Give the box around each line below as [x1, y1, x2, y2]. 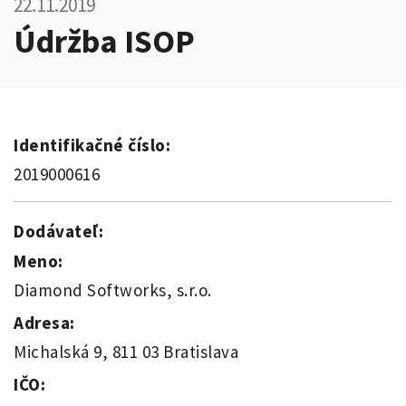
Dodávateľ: [14, 220, 103, 243]
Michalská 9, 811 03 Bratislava [14, 340, 238, 362]
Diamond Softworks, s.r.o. [14, 278, 212, 301]
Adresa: [14, 311, 75, 333]
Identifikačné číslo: [14, 134, 170, 157]
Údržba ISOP [14, 20, 195, 62]
